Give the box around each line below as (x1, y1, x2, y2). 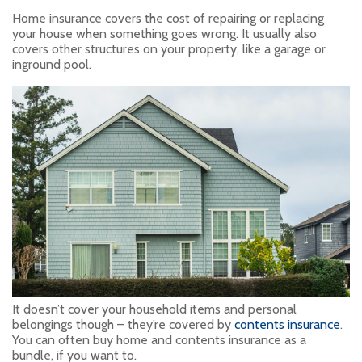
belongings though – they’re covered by (12, 317, 234, 333)
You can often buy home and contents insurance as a (12, 332, 306, 348)
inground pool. (12, 56, 91, 72)
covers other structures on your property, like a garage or (12, 40, 326, 57)
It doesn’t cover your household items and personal (12, 301, 297, 318)
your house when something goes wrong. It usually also (12, 25, 317, 41)
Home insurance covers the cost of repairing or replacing (12, 10, 324, 26)
